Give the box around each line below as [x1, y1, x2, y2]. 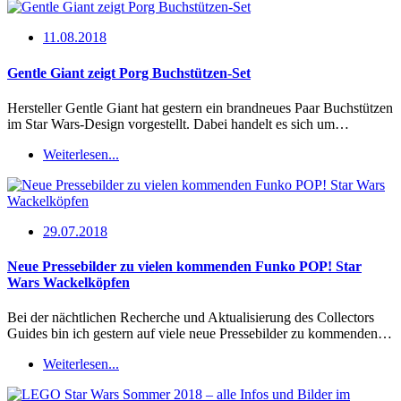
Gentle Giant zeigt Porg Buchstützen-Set [7, 64, 251, 81]
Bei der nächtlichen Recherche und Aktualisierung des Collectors [7, 310, 374, 326]
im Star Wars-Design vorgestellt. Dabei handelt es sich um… [7, 115, 349, 132]
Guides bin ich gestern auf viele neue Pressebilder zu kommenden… [7, 326, 392, 342]
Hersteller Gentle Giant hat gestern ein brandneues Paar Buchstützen [7, 99, 393, 115]
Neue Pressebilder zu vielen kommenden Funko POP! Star [7, 259, 362, 275]
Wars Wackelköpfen [7, 275, 130, 291]
